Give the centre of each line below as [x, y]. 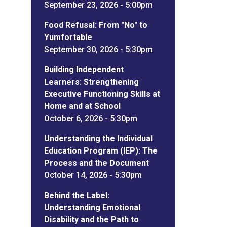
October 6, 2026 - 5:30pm [90, 118]
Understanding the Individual [98, 138]
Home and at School [82, 106]
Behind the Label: [77, 195]
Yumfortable [68, 37]
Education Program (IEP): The [101, 150]
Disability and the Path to [91, 219]
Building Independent [84, 69]
